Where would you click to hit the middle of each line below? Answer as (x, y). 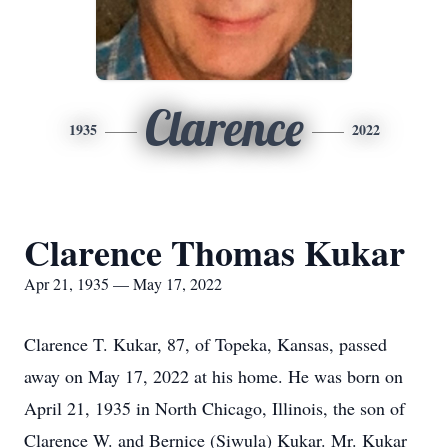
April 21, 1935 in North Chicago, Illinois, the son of (214, 408)
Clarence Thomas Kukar (214, 252)
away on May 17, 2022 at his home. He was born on (213, 376)
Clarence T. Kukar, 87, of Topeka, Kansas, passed (205, 344)
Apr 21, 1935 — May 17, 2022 (123, 283)
